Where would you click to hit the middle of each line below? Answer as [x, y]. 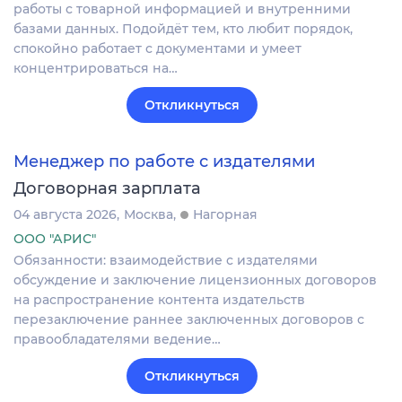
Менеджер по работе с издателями [164, 161]
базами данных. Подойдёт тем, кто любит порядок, [183, 28]
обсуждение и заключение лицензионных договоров [195, 280]
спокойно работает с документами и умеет [157, 48]
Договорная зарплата [107, 188]
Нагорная [225, 214]
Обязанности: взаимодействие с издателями [166, 260]
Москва [149, 214]
